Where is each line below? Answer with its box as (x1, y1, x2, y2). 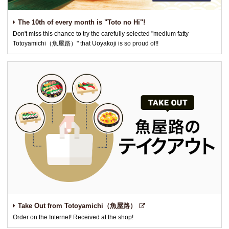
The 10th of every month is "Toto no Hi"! (18, 18, 145, 26)
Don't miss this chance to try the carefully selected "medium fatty (13, 30, 189, 37)
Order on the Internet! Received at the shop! (13, 213, 133, 221)
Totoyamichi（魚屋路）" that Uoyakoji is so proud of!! (13, 39, 158, 47)
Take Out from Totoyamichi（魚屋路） (18, 201, 136, 210)
